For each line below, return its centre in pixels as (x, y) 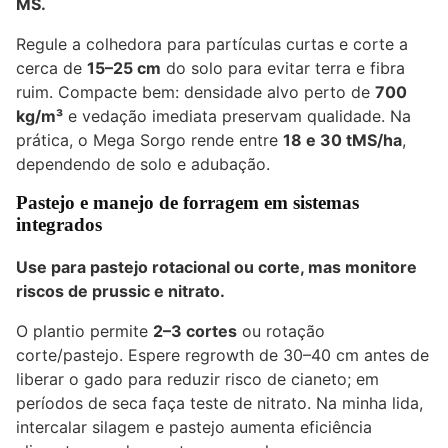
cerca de (51, 67)
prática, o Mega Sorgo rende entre (149, 139)
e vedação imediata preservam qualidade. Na (237, 115)
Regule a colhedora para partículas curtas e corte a (212, 43)
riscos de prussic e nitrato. (120, 290)
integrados (59, 224)
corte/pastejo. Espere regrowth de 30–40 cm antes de (222, 354)
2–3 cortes (195, 330)
